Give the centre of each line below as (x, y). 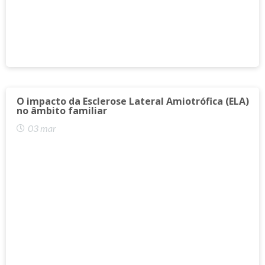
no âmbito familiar (62, 110)
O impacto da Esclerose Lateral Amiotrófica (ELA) (133, 101)
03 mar (42, 128)
